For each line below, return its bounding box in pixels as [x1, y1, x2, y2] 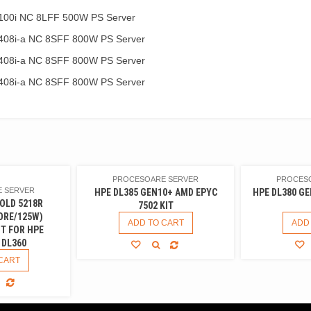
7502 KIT [137, 199, 174, 211]
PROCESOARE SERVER [112, 174, 199, 183]
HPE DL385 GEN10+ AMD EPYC [94, 186, 217, 198]
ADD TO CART [127, 217, 184, 228]
